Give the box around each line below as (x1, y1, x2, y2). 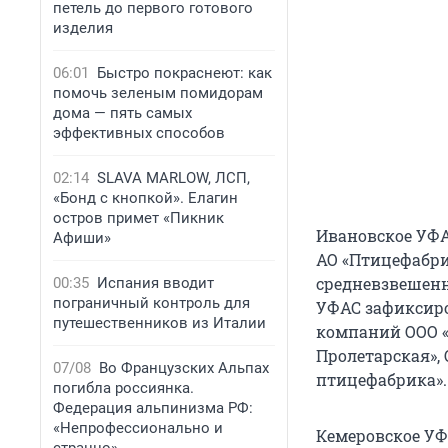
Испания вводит (97, 274, 214, 292)
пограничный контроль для (53, 294, 250, 312)
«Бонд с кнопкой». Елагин (53, 189, 238, 207)
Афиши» (53, 229, 111, 247)
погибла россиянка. (53, 379, 194, 397)
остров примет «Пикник (53, 209, 224, 227)
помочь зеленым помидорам (53, 84, 263, 102)
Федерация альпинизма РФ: (53, 399, 253, 417)
